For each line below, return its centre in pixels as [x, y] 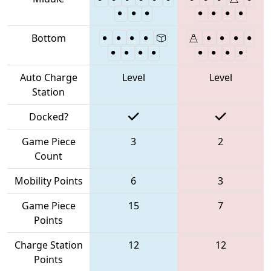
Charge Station [48, 245]
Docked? [48, 116]
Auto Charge [48, 77]
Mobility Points [48, 181]
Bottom [48, 38]
